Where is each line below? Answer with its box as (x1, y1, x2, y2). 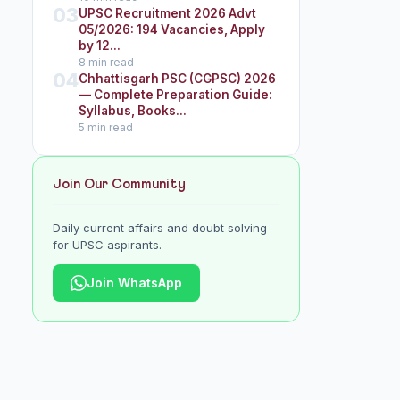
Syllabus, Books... (79, 104, 187, 118)
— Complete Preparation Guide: (79, 87, 272, 102)
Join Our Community (53, 178, 186, 191)
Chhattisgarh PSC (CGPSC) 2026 (79, 71, 276, 86)
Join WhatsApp (87, 275, 182, 290)
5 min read (79, 121, 133, 134)
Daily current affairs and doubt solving (53, 221, 267, 235)
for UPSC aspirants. (53, 237, 162, 252)
